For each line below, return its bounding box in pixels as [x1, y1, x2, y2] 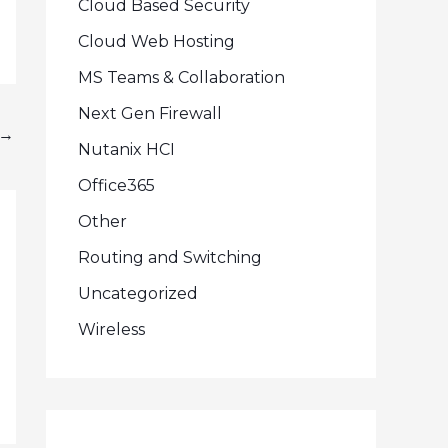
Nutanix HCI [78, 140, 175, 159]
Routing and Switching [78, 248, 262, 267]
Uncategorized [78, 284, 198, 303]
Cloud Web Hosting [78, 32, 235, 51]
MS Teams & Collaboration [78, 68, 285, 87]
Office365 [78, 176, 155, 195]
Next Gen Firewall [78, 104, 222, 123]
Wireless [78, 320, 145, 339]
